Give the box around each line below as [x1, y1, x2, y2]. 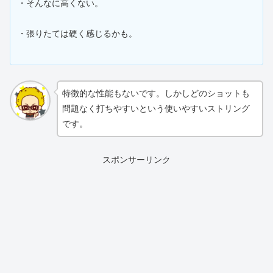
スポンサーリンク [102, 154, 171, 165]
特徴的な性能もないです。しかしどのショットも [62, 88, 250, 98]
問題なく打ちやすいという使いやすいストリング [62, 103, 250, 113]
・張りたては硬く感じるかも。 [18, 29, 137, 39]
